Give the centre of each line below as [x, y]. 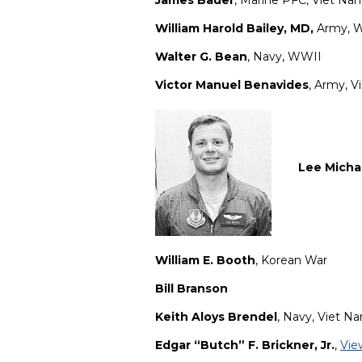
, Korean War [291, 261]
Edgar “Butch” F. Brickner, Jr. [245, 345]
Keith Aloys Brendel [216, 317]
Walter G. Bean [201, 57]
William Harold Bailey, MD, [234, 29]
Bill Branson [192, 289]
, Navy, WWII [286, 57]
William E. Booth [205, 261]
